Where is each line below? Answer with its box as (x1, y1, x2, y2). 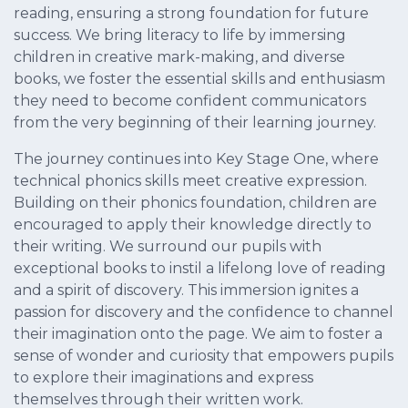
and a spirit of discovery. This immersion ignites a (14, 281, 359, 300)
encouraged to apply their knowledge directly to (14, 216, 372, 234)
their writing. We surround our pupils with (14, 238, 321, 256)
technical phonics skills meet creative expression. (14, 172, 367, 190)
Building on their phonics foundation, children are (14, 194, 377, 212)
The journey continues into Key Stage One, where (14, 150, 379, 168)
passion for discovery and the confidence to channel (14, 303, 393, 321)
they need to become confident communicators (14, 92, 366, 110)
